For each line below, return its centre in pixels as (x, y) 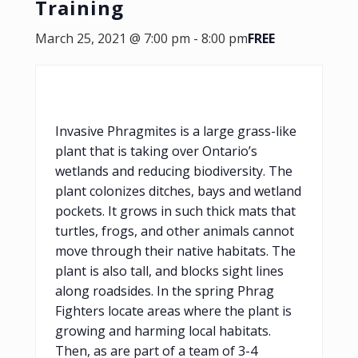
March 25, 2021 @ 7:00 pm (113, 38)
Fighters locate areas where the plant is (173, 310)
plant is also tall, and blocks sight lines (169, 270)
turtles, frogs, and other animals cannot (175, 231)
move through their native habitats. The (175, 251)
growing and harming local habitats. (163, 330)
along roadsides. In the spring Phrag (165, 290)
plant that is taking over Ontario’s (156, 151)
